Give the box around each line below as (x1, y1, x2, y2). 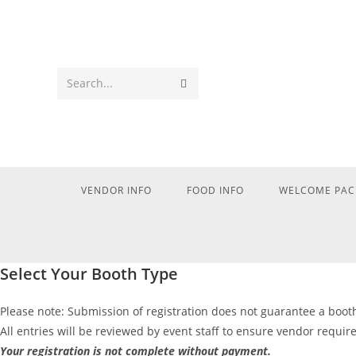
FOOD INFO (186, 184, 244, 197)
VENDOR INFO (80, 184, 152, 197)
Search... (67, 75, 113, 91)
